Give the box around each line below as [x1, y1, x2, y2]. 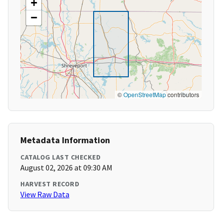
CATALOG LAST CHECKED [20, 153, 101, 162]
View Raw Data [20, 189, 69, 200]
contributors [166, 90, 199, 99]
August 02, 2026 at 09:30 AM [20, 163, 112, 173]
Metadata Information [20, 134, 110, 146]
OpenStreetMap [123, 90, 166, 99]
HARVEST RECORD [20, 179, 79, 189]
